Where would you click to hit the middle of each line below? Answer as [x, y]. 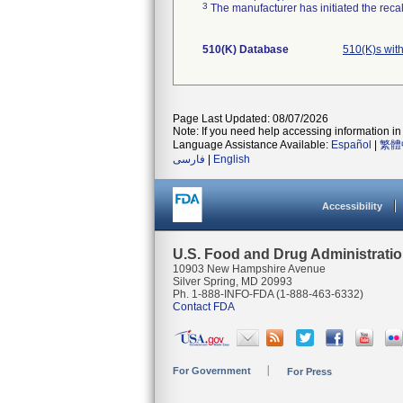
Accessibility [352, 206]
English [232, 159]
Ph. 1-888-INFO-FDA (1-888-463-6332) [268, 294]
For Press [309, 372]
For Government [212, 371]
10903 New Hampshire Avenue [249, 269]
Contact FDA [204, 307]
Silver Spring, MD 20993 [233, 282]
